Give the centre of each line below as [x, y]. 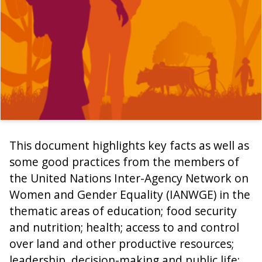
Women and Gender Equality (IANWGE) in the [130, 194]
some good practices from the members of [124, 161]
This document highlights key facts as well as [129, 145]
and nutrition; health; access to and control [124, 227]
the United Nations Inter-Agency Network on [129, 178]
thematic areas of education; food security [123, 211]
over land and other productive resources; [122, 243]
